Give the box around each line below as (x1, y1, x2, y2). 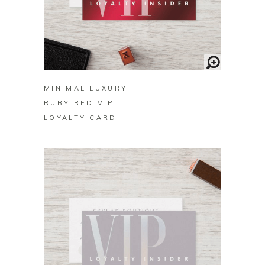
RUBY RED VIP (44, 99, 114, 108)
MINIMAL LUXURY (44, 84, 128, 93)
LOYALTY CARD (44, 114, 117, 122)
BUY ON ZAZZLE (94, 51, 171, 60)
